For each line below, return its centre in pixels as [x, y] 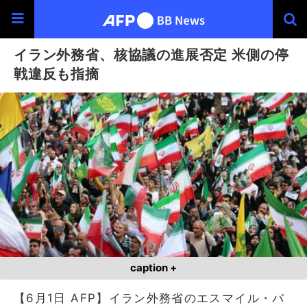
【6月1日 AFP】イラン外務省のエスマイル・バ [149, 298]
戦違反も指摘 [57, 74]
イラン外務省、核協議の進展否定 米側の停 [151, 54]
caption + [153, 268]
